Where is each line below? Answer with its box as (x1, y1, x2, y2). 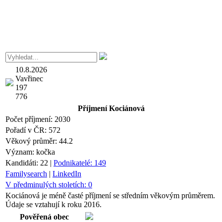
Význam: (5, 148, 36, 156)
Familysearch (5, 169, 47, 178)
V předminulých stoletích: (5, 180, 88, 189)
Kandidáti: (5, 159, 40, 167)
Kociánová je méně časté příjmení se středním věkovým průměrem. (5, 191, 215, 200)
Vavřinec (15, 74, 43, 83)
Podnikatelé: (54, 159, 94, 167)
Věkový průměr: (5, 137, 59, 145)
